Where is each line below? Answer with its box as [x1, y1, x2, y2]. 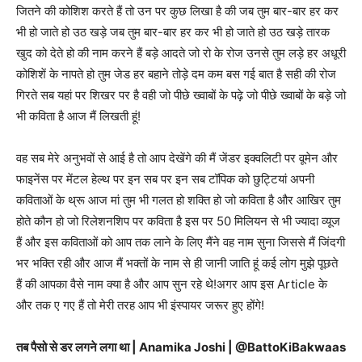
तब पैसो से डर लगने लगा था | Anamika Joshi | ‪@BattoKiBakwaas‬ [16, 339, 346, 355]
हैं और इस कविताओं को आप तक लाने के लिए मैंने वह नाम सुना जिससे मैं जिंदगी [16, 234, 345, 250]
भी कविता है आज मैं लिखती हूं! [16, 107, 141, 124]
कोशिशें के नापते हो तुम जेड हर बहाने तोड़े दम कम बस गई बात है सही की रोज [16, 65, 336, 82]
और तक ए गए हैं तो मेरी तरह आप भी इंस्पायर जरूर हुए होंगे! [16, 297, 264, 313]
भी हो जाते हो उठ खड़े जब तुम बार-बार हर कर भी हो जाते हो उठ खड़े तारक [16, 23, 330, 40]
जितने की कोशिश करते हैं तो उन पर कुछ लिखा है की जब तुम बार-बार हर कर [16, 2, 339, 19]
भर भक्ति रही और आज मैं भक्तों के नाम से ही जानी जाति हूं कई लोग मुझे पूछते [16, 255, 338, 271]
